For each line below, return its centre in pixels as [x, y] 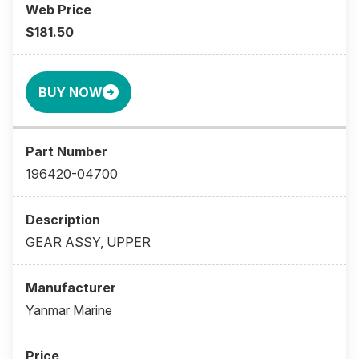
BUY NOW [71, 93]
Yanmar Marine [69, 311]
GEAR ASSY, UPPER [88, 242]
